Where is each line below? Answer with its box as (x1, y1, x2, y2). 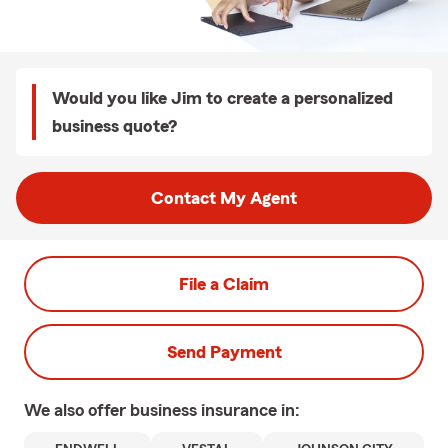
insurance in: (201, 401, 300, 419)
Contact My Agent (151, 189, 297, 207)
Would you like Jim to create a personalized (52, 89, 393, 107)
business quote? (52, 117, 177, 135)
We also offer (24, 401, 130, 419)
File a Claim (179, 275, 269, 293)
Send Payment (166, 343, 282, 361)
